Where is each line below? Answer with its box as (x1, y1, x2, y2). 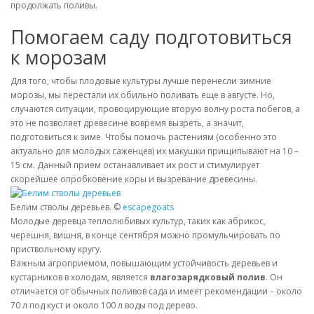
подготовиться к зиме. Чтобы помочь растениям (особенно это (11, 130, 277, 143)
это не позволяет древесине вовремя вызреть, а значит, (11, 116, 244, 129)
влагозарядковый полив (150, 271, 266, 284)
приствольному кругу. (11, 243, 102, 256)
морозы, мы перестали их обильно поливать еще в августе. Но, (11, 88, 275, 101)
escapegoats (123, 201, 174, 214)
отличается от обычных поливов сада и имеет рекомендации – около (11, 285, 302, 298)
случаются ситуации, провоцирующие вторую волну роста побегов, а (11, 102, 300, 115)
